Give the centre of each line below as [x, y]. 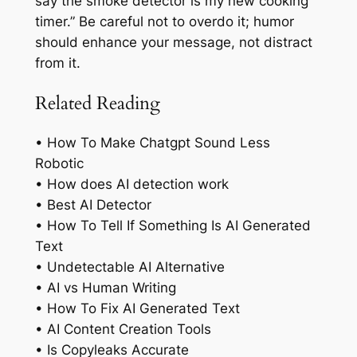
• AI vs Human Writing [105, 287]
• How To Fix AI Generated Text [137, 308]
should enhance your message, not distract [173, 43]
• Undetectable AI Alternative [129, 267]
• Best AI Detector [93, 204]
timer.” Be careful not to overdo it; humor [164, 22]
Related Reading [97, 103]
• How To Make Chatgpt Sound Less [152, 142]
